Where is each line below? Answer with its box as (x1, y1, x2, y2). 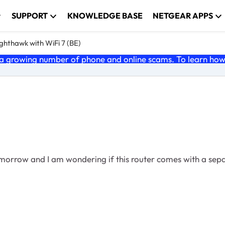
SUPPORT (12, 11, 48, 21)
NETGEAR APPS (153, 11, 213, 21)
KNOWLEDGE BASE (67, 11, 143, 21)
